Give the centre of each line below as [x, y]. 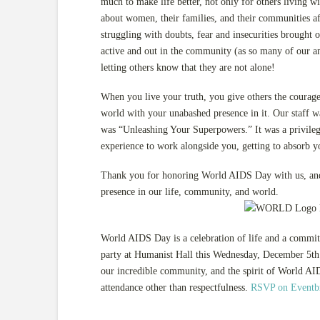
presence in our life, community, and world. [189, 192]
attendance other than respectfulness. [175, 287]
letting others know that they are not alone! [187, 67]
